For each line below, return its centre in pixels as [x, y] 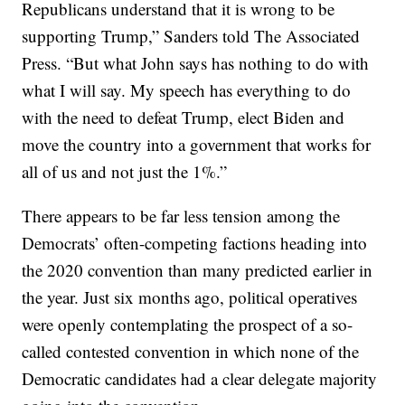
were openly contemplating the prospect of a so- [188, 325]
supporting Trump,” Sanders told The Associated [191, 36]
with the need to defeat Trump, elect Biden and [184, 118]
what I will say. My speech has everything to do [187, 90]
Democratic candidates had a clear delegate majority [200, 379]
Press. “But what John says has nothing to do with [196, 63]
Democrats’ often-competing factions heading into [195, 243]
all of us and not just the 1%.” [125, 172]
